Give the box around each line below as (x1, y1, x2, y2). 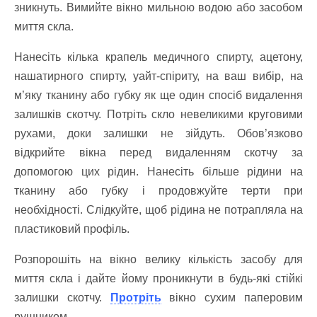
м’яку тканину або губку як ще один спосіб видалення (14, 88, 303, 101)
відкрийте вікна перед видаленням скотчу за (14, 146, 303, 158)
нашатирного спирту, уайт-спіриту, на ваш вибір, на (14, 69, 303, 82)
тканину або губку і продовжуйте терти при (14, 184, 303, 197)
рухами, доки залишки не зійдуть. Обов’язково (14, 127, 303, 139)
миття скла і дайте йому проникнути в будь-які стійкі (14, 272, 303, 284)
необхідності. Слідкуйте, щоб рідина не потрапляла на (14, 203, 303, 216)
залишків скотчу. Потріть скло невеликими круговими (14, 108, 303, 120)
